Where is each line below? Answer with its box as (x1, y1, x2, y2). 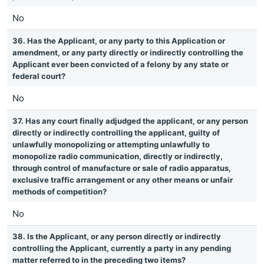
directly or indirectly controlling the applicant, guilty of (12, 128, 220, 137)
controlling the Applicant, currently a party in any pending (12, 243, 231, 253)
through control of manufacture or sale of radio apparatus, (12, 163, 231, 173)
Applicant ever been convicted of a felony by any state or (12, 60, 229, 69)
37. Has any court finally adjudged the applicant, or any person (12, 116, 248, 126)
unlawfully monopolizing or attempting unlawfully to (12, 140, 210, 149)
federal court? (12, 71, 65, 81)
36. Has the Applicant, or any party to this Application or (12, 36, 225, 45)
